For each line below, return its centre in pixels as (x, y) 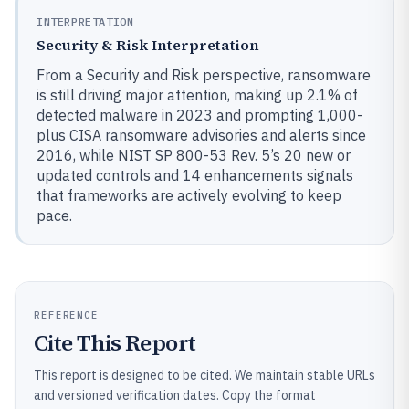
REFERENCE (67, 315)
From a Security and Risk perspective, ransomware (204, 75)
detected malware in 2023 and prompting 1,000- (199, 115)
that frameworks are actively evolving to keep (189, 195)
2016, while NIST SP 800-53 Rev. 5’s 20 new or (194, 155)
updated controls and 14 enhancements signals (195, 175)
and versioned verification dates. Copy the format (175, 395)
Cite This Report (115, 343)
